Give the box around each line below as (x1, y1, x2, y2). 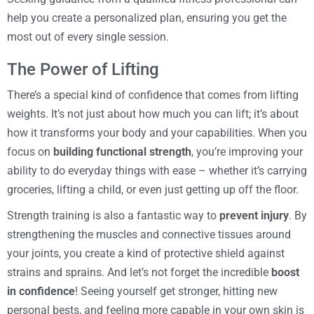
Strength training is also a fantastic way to (7, 208, 219, 222)
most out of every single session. (7, 29, 169, 43)
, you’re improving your (191, 144, 303, 158)
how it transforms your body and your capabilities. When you (7, 125, 307, 139)
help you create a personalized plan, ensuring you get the (7, 11, 287, 25)
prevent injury (219, 208, 289, 222)
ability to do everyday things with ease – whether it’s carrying (7, 163, 307, 177)
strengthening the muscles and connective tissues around (7, 227, 291, 241)
